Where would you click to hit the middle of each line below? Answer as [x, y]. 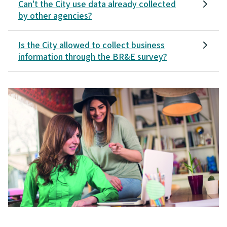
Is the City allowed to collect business [91, 45]
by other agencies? [55, 16]
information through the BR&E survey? [93, 57]
